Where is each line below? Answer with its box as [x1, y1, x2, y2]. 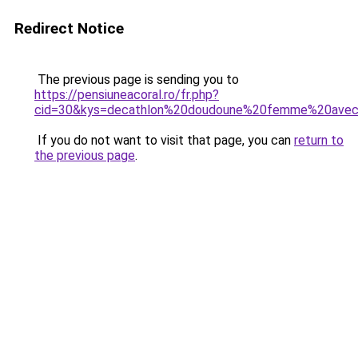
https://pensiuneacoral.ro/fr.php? [34, 87, 219, 102]
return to [294, 133, 344, 148]
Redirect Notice [14, 19, 124, 38]
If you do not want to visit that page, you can [34, 133, 294, 148]
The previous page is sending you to [34, 72, 239, 87]
